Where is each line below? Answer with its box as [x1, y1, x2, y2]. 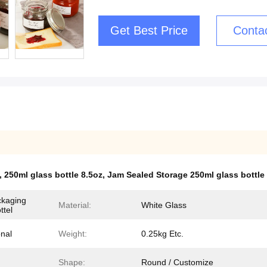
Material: [58, 200, 91, 210]
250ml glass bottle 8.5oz [4, 170, 103, 179]
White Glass [141, 200, 187, 210]
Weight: [58, 229, 87, 238]
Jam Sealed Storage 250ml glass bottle [107, 170, 265, 179]
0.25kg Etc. [141, 229, 184, 238]
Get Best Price [110, 24, 188, 37]
